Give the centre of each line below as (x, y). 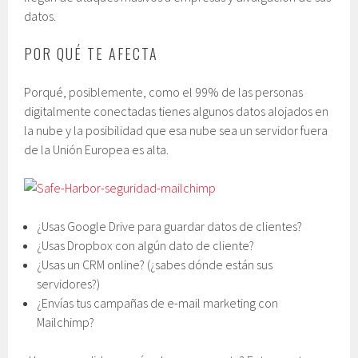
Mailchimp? (66, 322)
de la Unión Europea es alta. (97, 149)
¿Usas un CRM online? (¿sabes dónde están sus (155, 264)
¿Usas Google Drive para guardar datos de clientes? (170, 226)
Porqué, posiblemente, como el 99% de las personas (164, 91)
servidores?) (69, 283)
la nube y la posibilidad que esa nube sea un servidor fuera (176, 130)
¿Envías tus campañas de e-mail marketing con (158, 302)
